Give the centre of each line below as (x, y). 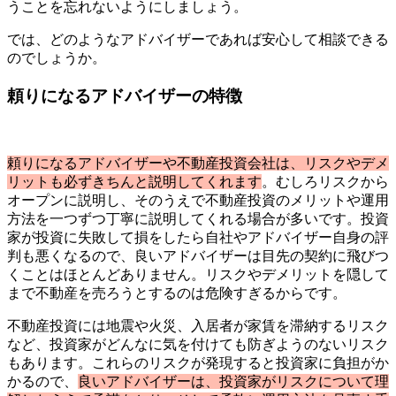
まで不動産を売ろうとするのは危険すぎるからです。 (177, 293)
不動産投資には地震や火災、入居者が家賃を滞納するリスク (198, 325)
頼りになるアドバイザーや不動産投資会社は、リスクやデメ (198, 163)
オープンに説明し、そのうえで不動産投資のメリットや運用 (198, 200)
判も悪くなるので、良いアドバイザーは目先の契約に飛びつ (198, 255)
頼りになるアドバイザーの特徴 (125, 95)
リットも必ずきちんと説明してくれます (134, 181)
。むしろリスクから (325, 181)
